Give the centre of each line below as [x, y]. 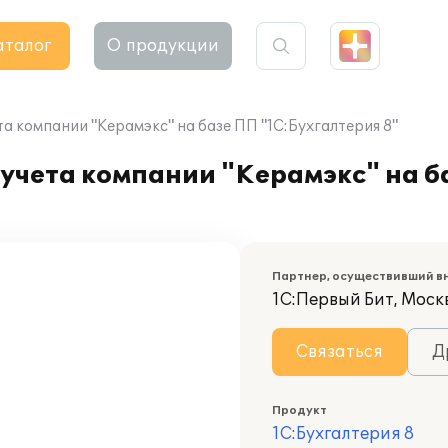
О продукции [163, 46]
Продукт [299, 410]
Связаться [339, 352]
